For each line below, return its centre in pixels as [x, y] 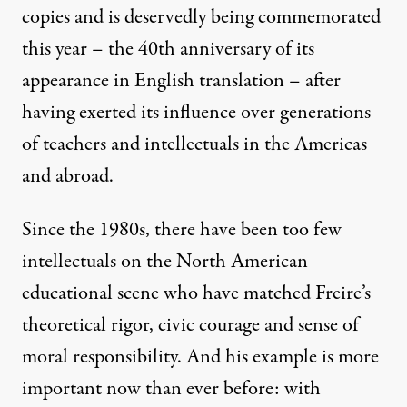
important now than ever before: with [171, 389]
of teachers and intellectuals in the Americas [194, 145]
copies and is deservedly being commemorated [201, 18]
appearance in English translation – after [181, 81]
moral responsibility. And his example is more [200, 357]
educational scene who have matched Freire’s [196, 294]
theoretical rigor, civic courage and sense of [190, 326]
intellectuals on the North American [165, 262]
